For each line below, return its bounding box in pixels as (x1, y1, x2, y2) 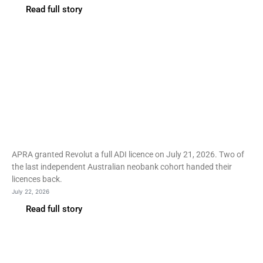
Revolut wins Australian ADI (12, 89, 248, 112)
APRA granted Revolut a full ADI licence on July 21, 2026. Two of (12, 150, 244, 159)
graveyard (12, 127, 97, 150)
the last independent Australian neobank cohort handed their (12, 162, 232, 171)
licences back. (12, 174, 62, 184)
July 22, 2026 (12, 188, 49, 195)
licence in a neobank (12, 108, 187, 131)
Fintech (12, 72, 65, 92)
